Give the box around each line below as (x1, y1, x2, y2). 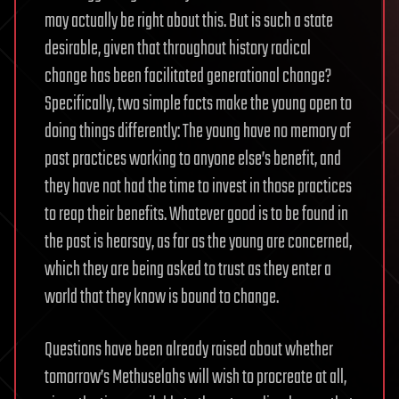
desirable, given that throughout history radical (45, 34, 311, 64)
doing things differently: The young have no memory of (45, 117, 351, 147)
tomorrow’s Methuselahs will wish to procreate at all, (45, 362, 346, 393)
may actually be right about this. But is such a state (45, 6, 333, 37)
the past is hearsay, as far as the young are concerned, (45, 227, 352, 257)
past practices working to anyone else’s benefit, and (45, 144, 341, 175)
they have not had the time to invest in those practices (45, 172, 352, 202)
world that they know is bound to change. (45, 282, 279, 313)
